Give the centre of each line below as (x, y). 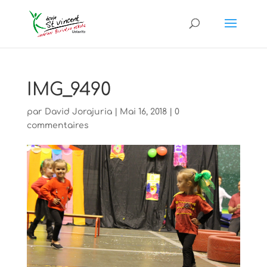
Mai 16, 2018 (143, 112)
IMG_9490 (69, 90)
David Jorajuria (78, 112)
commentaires (58, 125)
